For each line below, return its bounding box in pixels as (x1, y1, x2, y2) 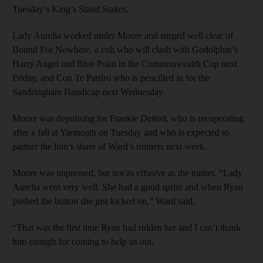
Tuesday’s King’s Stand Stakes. (12, 4, 129, 14)
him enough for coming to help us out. (12, 236, 154, 247)
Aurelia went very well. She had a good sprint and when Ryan (12, 181, 243, 192)
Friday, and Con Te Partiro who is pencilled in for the (12, 72, 210, 83)
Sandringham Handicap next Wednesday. (12, 86, 165, 97)
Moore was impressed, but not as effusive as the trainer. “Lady (12, 167, 242, 178)
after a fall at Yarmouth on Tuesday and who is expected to (12, 127, 229, 137)
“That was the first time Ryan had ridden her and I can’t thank (12, 222, 241, 232)
